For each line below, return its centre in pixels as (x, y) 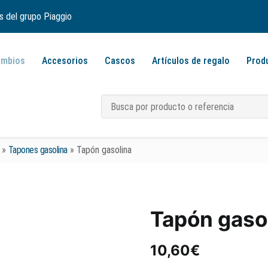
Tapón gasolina (104, 150)
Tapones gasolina (38, 150)
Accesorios (65, 61)
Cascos (120, 61)
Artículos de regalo (191, 61)
